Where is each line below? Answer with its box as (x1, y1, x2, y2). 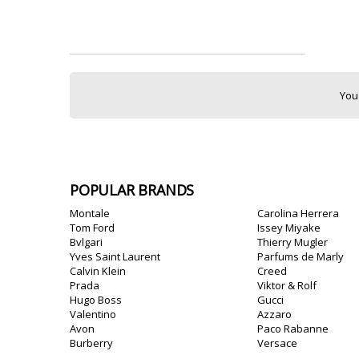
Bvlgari (70, 235, 103, 249)
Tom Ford (70, 220, 115, 235)
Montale (70, 206, 110, 220)
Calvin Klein (70, 264, 126, 278)
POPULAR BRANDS (70, 180, 195, 200)
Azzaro (257, 307, 292, 321)
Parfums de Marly (257, 249, 344, 264)
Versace (257, 336, 297, 350)
